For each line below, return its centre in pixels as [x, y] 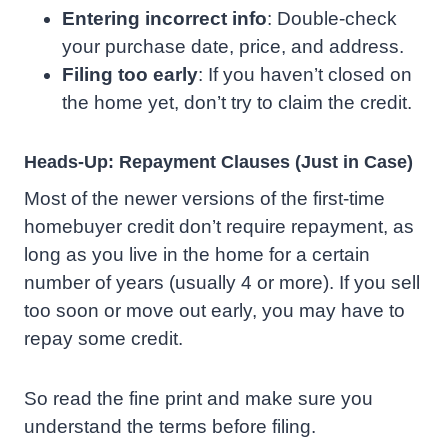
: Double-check [332, 19]
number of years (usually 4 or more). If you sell [222, 283]
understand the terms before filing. [170, 427]
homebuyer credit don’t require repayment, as [219, 227]
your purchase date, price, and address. [233, 47]
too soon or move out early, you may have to [214, 311]
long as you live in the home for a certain [197, 255]
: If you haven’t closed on [305, 75]
